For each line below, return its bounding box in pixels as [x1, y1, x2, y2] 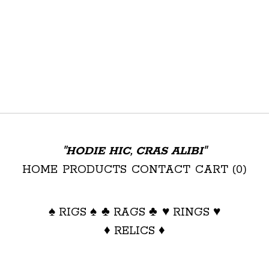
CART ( [195, 163, 236, 177]
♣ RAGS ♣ [101, 205, 157, 220]
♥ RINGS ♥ [162, 205, 220, 220]
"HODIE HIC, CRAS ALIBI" [62, 144, 207, 159]
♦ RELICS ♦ [104, 224, 165, 238]
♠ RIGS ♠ [49, 205, 97, 220]
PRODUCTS [62, 163, 127, 177]
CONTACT [131, 163, 190, 177]
